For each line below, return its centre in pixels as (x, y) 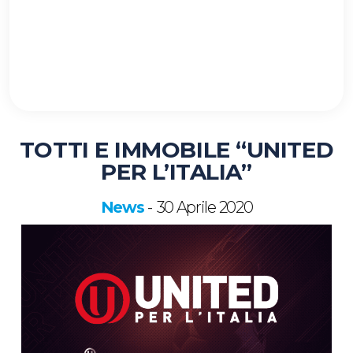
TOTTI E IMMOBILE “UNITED (176, 149)
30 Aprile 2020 (204, 207)
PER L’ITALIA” (176, 171)
